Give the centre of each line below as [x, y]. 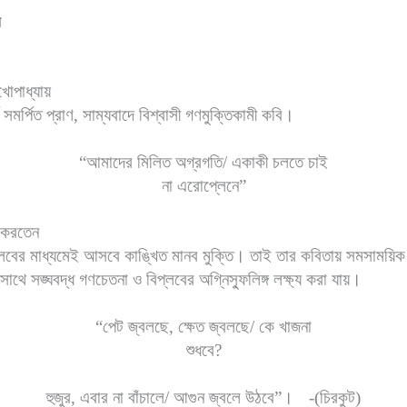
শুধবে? [203, 350]
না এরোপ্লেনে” [203, 185]
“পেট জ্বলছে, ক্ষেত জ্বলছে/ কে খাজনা [203, 326]
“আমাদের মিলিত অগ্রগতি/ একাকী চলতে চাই [203, 162]
